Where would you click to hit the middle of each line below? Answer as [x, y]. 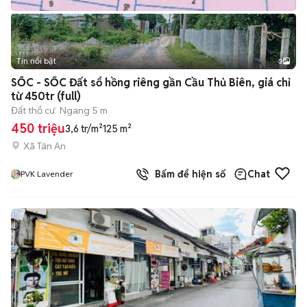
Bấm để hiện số [187, 174]
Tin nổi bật [36, 61]
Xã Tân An [45, 146]
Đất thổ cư [33, 110]
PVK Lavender [47, 174]
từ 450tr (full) [46, 96]
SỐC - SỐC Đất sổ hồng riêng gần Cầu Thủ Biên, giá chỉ [151, 83]
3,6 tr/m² [84, 129]
